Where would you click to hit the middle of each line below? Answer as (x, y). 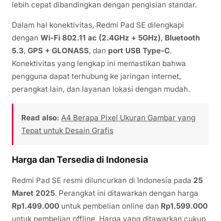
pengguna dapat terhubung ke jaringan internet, (96, 76)
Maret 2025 (33, 193)
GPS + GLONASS (58, 51)
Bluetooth (182, 38)
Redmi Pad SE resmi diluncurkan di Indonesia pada (103, 180)
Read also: (40, 117)
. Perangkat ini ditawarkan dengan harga (127, 193)
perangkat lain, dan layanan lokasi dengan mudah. (101, 89)
